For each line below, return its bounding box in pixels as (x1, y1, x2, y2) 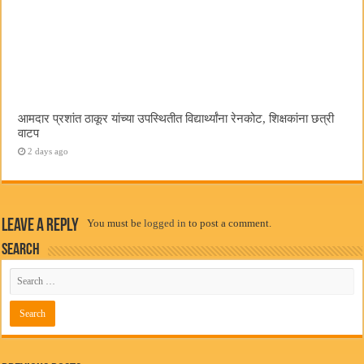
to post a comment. (186, 216, 272, 229)
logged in (144, 216, 187, 229)
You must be (87, 216, 145, 229)
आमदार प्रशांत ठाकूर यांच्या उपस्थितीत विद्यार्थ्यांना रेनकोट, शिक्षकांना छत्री (18, 110, 335, 125)
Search (2, 241, 41, 258)
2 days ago (28, 145, 69, 156)
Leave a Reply (2, 216, 80, 236)
